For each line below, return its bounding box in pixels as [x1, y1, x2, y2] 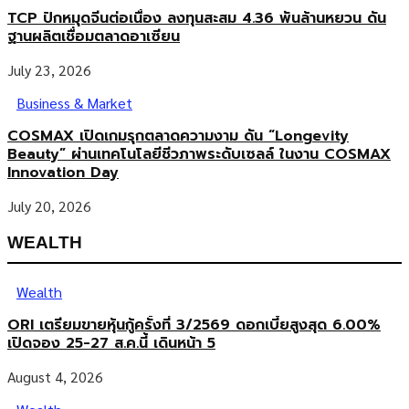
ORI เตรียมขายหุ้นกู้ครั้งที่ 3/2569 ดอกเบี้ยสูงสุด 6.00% [7, 314, 381, 337]
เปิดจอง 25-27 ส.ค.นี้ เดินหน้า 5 [7, 332, 215, 355]
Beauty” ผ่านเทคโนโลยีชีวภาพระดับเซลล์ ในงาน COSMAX [7, 143, 391, 166]
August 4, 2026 [7, 367, 103, 387]
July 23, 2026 [7, 60, 91, 80]
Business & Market [16, 93, 132, 113]
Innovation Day [7, 162, 119, 184]
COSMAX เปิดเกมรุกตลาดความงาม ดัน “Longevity [7, 125, 349, 148]
